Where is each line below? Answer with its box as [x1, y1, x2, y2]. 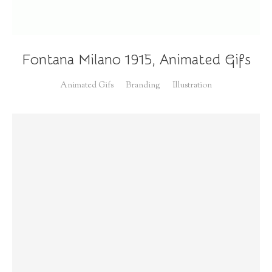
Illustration [172, 80, 212, 92]
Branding [126, 80, 160, 92]
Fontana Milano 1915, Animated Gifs [21, 52, 251, 69]
